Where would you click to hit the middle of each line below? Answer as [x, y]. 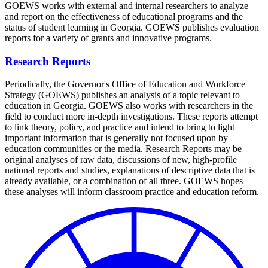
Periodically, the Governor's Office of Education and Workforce [125, 84]
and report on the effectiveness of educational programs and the [124, 16]
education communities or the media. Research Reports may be [123, 149]
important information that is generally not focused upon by [116, 138]
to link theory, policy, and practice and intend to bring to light [120, 127]
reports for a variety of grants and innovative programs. [109, 38]
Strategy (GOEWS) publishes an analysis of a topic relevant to [122, 95]
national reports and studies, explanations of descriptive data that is [130, 170]
